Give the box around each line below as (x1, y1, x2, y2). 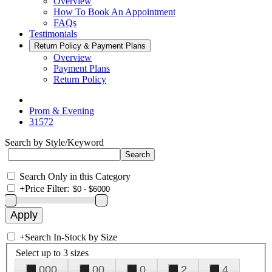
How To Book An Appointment (53, 7, 175, 17)
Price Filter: (25, 183, 69, 194)
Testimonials (29, 29, 77, 39)
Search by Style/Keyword (5, 137, 104, 148)
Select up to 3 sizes (16, 247, 89, 258)
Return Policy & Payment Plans (34, 41, 146, 50)
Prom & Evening (29, 106, 94, 116)
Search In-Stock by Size (25, 232, 117, 242)
